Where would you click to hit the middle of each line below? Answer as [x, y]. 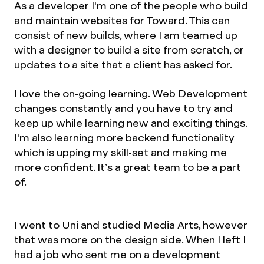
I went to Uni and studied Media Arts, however [131, 225]
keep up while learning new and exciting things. [131, 123]
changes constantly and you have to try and [123, 108]
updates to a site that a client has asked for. [123, 65]
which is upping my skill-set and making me [121, 152]
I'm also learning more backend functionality [124, 138]
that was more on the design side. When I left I [130, 240]
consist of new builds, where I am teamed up [126, 35]
